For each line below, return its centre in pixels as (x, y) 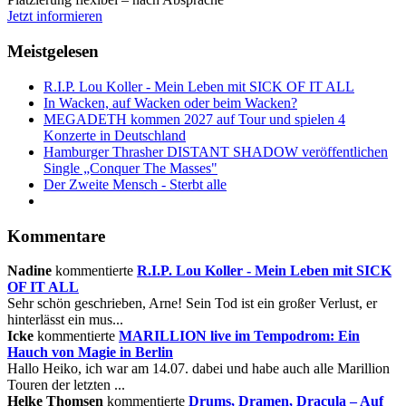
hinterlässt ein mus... (65, 320)
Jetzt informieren (55, 16)
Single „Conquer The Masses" (130, 168)
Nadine (29, 271)
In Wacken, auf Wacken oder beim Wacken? (170, 102)
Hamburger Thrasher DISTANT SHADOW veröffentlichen (216, 151)
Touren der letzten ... (66, 385)
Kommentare (56, 236)
